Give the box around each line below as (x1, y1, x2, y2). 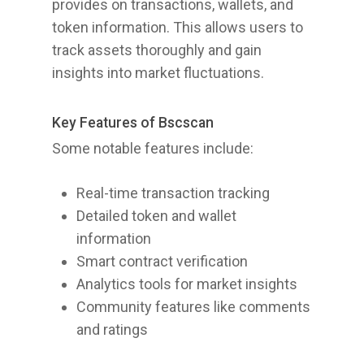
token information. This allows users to (52, 19, 303, 36)
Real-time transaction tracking (76, 184, 270, 201)
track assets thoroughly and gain (52, 41, 262, 58)
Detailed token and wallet (76, 207, 236, 224)
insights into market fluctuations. (52, 64, 264, 81)
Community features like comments (76, 298, 310, 315)
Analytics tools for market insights (76, 275, 297, 292)
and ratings (76, 321, 148, 338)
